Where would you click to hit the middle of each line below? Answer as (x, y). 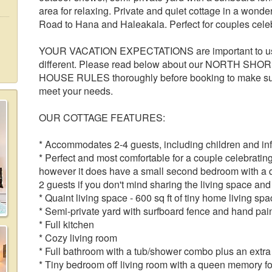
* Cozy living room (78, 238)
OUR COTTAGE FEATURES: (102, 117)
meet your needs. (76, 91)
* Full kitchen (66, 224)
